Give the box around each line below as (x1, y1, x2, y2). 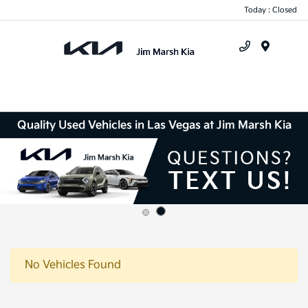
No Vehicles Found (25, 258, 121, 272)
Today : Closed (244, 5, 297, 14)
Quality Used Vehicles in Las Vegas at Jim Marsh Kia (16, 118, 291, 132)
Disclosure (268, 188, 296, 195)
